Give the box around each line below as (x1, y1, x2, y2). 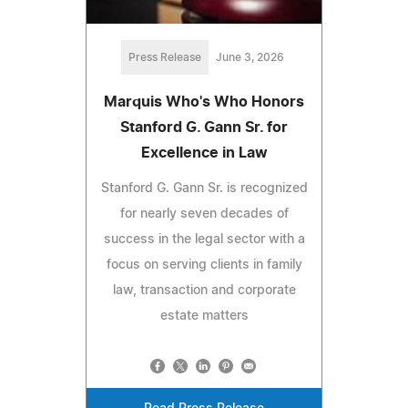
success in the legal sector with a (103, 233, 305, 247)
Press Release (127, 52, 201, 64)
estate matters (159, 310, 249, 323)
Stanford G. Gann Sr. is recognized (100, 182, 308, 196)
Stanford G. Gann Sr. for (120, 120, 288, 136)
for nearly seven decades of (119, 208, 289, 221)
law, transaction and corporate (112, 284, 296, 298)
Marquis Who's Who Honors (104, 95, 304, 110)
